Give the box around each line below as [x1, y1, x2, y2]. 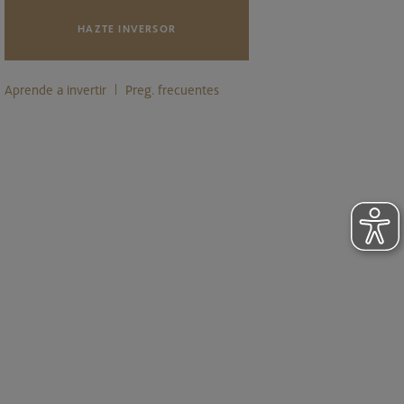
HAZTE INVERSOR [78, 21, 177, 35]
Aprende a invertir [5, 80, 107, 97]
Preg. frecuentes [125, 80, 220, 97]
